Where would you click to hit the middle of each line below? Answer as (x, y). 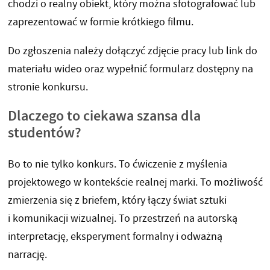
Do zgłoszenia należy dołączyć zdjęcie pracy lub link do (132, 51)
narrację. (27, 255)
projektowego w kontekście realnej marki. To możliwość (135, 183)
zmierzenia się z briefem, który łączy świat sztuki (117, 201)
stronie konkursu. (48, 87)
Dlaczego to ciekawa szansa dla (104, 116)
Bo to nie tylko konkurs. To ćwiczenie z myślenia (117, 165)
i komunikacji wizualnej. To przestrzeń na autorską (122, 219)
